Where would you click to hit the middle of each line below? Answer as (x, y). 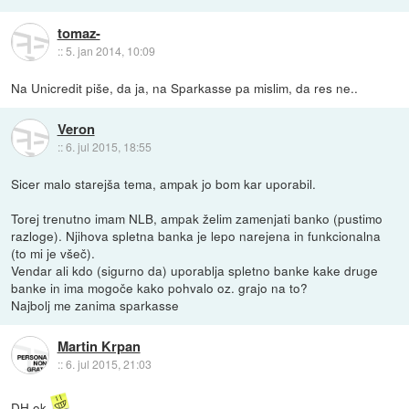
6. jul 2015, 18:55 (108, 146)
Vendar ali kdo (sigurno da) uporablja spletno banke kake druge (195, 270)
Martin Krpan (99, 346)
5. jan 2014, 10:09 (110, 50)
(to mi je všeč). (53, 252)
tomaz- (79, 32)
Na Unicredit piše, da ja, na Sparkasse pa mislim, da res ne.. (185, 87)
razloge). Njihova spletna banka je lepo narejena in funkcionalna (196, 235)
